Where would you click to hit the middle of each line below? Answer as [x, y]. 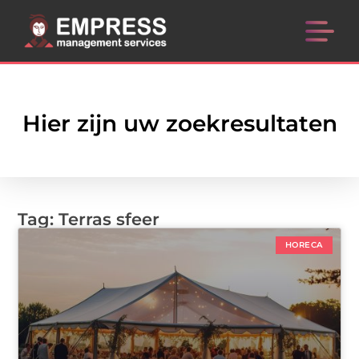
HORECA [304, 245]
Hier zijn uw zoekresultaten [179, 124]
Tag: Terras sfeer [89, 220]
